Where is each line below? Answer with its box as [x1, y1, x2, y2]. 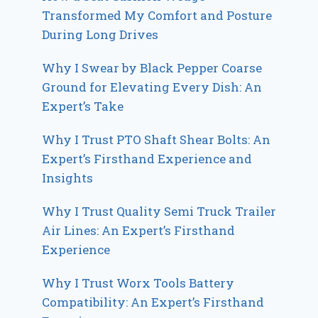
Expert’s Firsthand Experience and [42, 150, 253, 168]
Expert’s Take [42, 98, 124, 115]
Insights [42, 170, 94, 187]
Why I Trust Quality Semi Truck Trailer [42, 203, 277, 220]
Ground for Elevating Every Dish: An [42, 79, 263, 96]
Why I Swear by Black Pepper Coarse [42, 60, 263, 77]
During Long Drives [42, 26, 159, 43]
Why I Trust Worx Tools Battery [42, 275, 235, 292]
